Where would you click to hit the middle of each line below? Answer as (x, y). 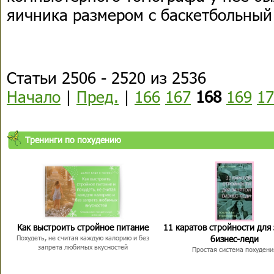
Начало (34, 96)
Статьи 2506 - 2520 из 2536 (106, 77)
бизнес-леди (234, 239)
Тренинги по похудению (73, 140)
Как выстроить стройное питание (83, 227)
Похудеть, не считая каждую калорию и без (83, 238)
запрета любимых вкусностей (83, 247)
